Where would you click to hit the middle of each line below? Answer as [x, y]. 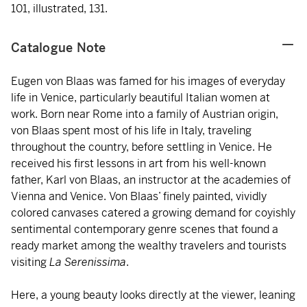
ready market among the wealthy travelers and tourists [149, 246]
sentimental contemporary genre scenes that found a [145, 229]
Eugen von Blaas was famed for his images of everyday [148, 81]
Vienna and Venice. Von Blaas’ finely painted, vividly [139, 196]
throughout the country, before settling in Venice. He [142, 147]
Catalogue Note [59, 48]
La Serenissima [88, 262]
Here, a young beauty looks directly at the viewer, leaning [153, 295]
